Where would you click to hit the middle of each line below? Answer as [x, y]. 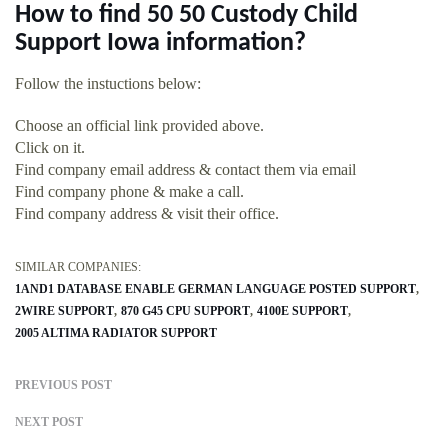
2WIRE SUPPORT [64, 311]
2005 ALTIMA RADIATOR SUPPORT [116, 333]
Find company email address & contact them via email [185, 170]
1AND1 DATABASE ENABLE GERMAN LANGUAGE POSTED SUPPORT [215, 289]
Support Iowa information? [160, 44]
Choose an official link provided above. [139, 126]
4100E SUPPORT [302, 311]
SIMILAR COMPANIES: [78, 267]
